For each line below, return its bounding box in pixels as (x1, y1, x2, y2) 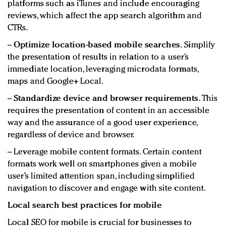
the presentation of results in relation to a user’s (8, 53, 189, 62)
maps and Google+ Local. (8, 77, 104, 86)
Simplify (182, 41, 215, 50)
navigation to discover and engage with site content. (8, 184, 206, 193)
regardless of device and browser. (8, 131, 135, 140)
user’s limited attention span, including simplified (8, 172, 195, 181)
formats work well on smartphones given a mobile (8, 160, 197, 169)
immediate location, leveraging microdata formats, (8, 65, 198, 74)
